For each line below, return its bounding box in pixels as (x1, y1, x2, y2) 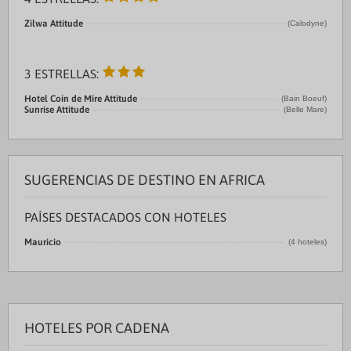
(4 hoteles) (288, 237, 327, 246)
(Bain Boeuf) (281, 94, 327, 103)
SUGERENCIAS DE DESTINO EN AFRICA (24, 172, 265, 188)
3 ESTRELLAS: (24, 67, 102, 81)
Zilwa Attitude (24, 18, 83, 29)
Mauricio (24, 237, 61, 248)
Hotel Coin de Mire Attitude (24, 93, 137, 104)
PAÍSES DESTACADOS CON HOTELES (24, 210, 226, 224)
